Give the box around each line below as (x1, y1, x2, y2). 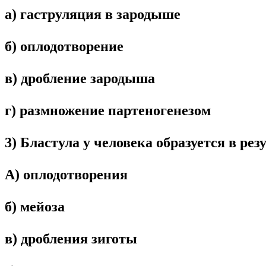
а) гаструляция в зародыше (5, 6, 180, 22)
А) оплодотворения (5, 166, 128, 182)
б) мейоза (5, 198, 65, 214)
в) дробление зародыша (5, 70, 155, 86)
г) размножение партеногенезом (5, 102, 211, 118)
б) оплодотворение (5, 38, 123, 54)
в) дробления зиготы (5, 230, 137, 246)
